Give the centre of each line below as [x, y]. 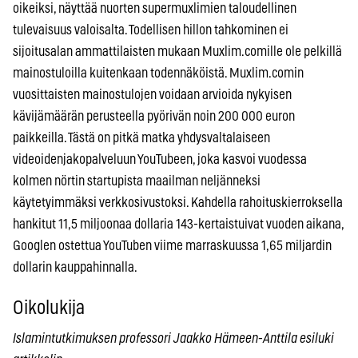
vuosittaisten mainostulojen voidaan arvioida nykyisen [152, 94]
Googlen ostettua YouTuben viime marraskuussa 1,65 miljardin [172, 245]
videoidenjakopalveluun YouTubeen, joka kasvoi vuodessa [160, 159]
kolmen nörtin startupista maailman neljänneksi [137, 181]
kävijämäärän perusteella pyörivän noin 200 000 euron [154, 116]
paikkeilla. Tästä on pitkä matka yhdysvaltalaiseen [141, 137]
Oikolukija [49, 308]
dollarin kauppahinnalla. [75, 267]
